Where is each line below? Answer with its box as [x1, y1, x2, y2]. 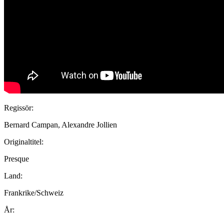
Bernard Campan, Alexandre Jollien [4, 120, 117, 129]
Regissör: [4, 103, 33, 112]
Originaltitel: [4, 137, 43, 146]
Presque [4, 154, 29, 163]
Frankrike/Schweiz [4, 188, 63, 197]
